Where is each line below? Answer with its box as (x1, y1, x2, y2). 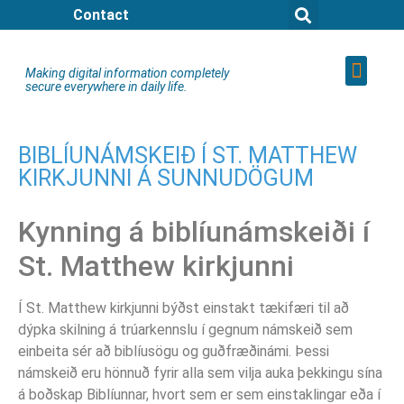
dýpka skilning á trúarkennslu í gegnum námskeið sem (18, 321, 353, 338)
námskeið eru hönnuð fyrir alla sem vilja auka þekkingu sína (18, 364, 382, 381)
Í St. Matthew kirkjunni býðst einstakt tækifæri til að (18, 299, 349, 317)
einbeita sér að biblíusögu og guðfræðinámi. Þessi (18, 343, 329, 360)
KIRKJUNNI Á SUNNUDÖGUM (18, 165, 314, 191)
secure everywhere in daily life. (25, 78, 188, 94)
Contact (73, 5, 129, 23)
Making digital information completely (25, 65, 229, 80)
